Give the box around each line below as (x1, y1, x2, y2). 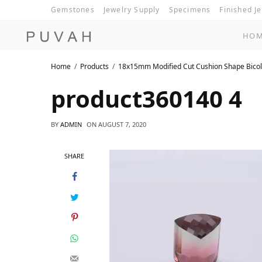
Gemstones (51, 5, 95, 15)
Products (80, 61, 109, 71)
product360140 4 (51, 82, 242, 115)
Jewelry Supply (103, 5, 160, 15)
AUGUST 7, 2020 (98, 120, 146, 129)
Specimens (168, 5, 211, 15)
